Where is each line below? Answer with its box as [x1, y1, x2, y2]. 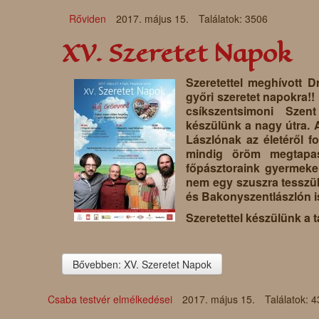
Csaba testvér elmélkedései [48, 292, 172, 307]
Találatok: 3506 [199, 11, 268, 26]
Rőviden [69, 11, 106, 26]
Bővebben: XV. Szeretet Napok [73, 257, 211, 272]
